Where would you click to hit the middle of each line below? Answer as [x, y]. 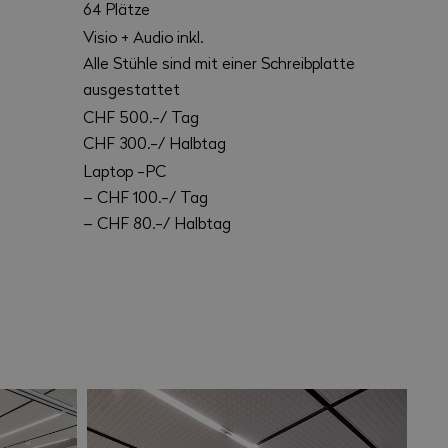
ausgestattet [132, 88]
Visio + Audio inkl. [143, 36]
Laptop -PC [125, 170]
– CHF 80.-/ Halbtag [157, 222]
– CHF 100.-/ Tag [146, 196]
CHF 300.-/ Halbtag [155, 142]
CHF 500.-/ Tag [141, 116]
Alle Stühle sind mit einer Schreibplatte [219, 62]
